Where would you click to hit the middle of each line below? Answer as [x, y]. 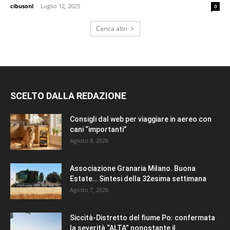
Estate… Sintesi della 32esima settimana [139, 179]
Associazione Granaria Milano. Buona [133, 169]
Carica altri [111, 29]
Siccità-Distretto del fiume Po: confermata [142, 218]
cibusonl [22, 6]
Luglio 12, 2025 [60, 6]
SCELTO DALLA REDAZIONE [68, 96]
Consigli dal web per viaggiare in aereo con [141, 119]
